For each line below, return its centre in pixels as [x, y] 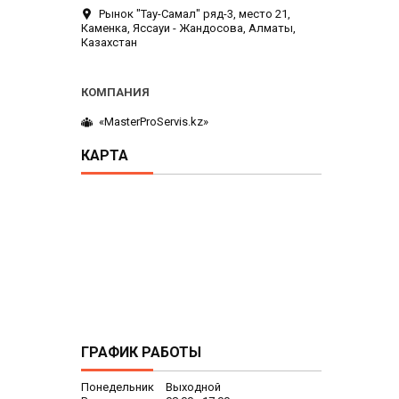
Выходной [193, 387]
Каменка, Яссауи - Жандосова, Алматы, [188, 28]
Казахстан [109, 42]
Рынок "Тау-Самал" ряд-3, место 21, [195, 13]
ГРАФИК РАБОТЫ [141, 353]
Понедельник [118, 387]
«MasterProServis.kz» [154, 122]
